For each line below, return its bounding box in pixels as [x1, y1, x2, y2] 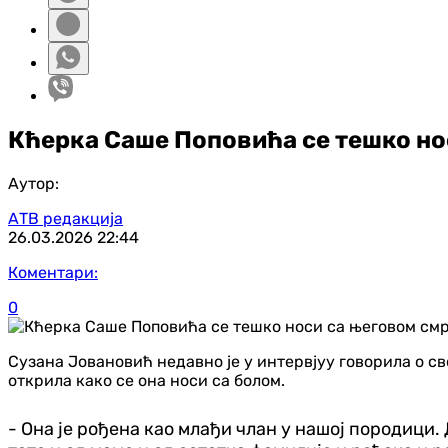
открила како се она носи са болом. [8, 370, 285, 390]
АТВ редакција [8, 208, 123, 228]
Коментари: [8, 262, 98, 282]
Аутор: [8, 173, 59, 193]
